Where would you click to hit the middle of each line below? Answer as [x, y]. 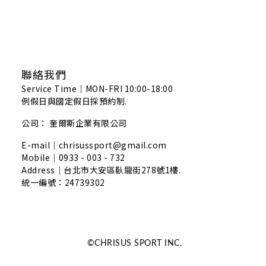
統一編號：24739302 [63, 182]
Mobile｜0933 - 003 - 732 [73, 157]
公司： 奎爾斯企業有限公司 [75, 123]
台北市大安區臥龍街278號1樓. [122, 170]
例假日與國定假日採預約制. [74, 101]
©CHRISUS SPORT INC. [133, 243]
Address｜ [42, 170]
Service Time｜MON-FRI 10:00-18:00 [97, 88]
